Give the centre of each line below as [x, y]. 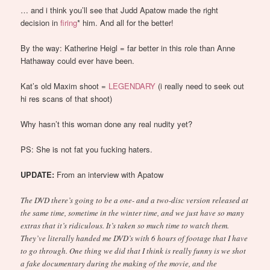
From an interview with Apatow [109, 175]
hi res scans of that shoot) [67, 99]
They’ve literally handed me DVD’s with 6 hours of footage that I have [134, 238]
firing [69, 22]
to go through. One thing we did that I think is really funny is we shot [133, 250]
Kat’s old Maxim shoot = [65, 86]
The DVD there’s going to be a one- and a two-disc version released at [135, 200]
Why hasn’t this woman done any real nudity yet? [107, 124]
